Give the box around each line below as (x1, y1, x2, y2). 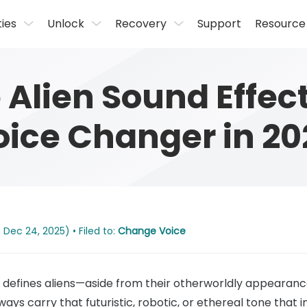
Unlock (47, 16, 85, 32)
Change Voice (118, 224, 186, 238)
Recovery (115, 16, 167, 32)
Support (197, 16, 242, 32)
